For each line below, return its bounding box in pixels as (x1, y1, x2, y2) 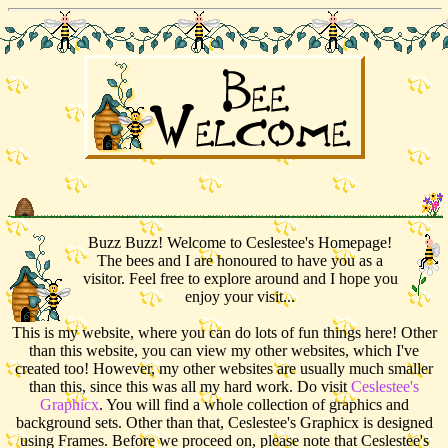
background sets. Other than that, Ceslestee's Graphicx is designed (15, 414, 433, 431)
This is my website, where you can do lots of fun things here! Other (11, 324, 437, 341)
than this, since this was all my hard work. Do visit (29, 378, 351, 395)
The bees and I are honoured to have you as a (97, 252, 383, 269)
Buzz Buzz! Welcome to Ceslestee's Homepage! (88, 234, 392, 251)
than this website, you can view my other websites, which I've (29, 342, 419, 359)
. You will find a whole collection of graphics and (98, 396, 409, 413)
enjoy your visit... (185, 288, 295, 305)
